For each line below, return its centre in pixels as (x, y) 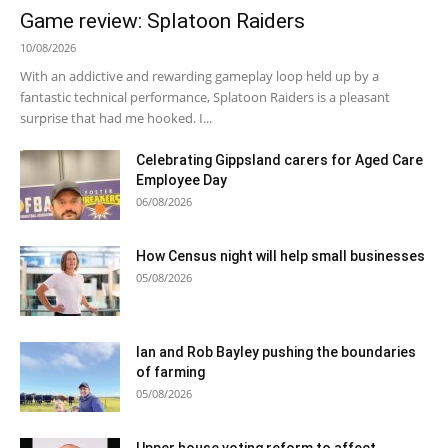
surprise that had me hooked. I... (116, 117)
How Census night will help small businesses (280, 255)
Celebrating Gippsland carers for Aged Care (279, 159)
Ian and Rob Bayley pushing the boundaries (276, 351)
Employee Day (181, 179)
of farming (170, 371)
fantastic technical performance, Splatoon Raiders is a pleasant (205, 96)
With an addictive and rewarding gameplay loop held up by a (199, 75)
